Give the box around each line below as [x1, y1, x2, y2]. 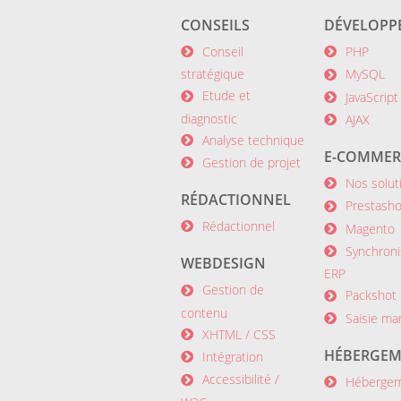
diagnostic [181, 109, 237, 127]
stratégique [181, 65, 244, 83]
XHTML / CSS [202, 325, 276, 343]
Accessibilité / [202, 371, 279, 388]
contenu [181, 303, 227, 321]
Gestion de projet [202, 153, 301, 171]
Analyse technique [202, 131, 304, 149]
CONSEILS [181, 15, 250, 35]
